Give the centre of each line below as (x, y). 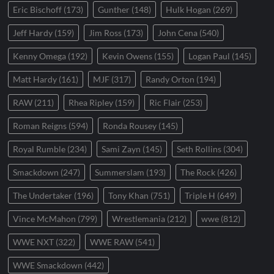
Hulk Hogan (189, 10)
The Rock (198, 172)
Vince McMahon (45, 219)
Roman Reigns (40, 126)
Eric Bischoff (38, 10)
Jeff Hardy (33, 33)
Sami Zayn (121, 149)
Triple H (200, 196)
